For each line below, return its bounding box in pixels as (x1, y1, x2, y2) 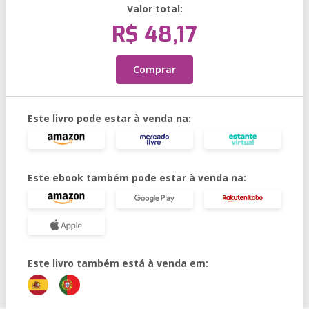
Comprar (133, 63, 176, 76)
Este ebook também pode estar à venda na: (28, 171, 246, 184)
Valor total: (126, 2, 183, 15)
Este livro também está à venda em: (28, 257, 208, 270)
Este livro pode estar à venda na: (28, 112, 191, 125)
